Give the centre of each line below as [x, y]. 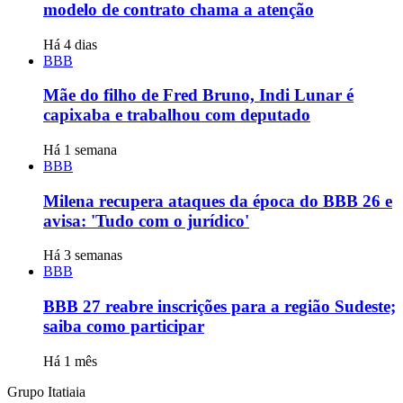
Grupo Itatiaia [46, 391]
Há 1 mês [70, 361]
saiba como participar [124, 327]
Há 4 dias [70, 44]
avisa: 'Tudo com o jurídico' [146, 220]
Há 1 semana [80, 150]
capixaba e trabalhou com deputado [177, 115]
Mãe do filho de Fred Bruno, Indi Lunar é [198, 95]
